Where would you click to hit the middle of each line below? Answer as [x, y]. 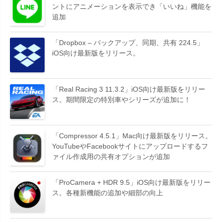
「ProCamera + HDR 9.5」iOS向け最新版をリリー [131, 182]
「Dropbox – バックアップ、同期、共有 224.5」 [128, 42]
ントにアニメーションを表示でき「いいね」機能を [132, 6]
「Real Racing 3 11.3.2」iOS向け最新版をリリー [129, 89]
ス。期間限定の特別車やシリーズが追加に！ [121, 99]
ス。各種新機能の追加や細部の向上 [108, 193]
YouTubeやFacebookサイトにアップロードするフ [130, 146]
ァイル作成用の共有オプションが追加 [111, 156]
